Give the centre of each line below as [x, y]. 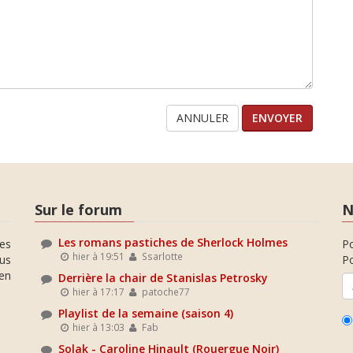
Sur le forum [78, 210]
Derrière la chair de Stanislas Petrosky [163, 277]
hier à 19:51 [98, 256]
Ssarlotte [161, 256]
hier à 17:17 [98, 291]
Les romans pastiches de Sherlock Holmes [173, 242]
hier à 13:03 [98, 327]
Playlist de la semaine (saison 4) [146, 313]
